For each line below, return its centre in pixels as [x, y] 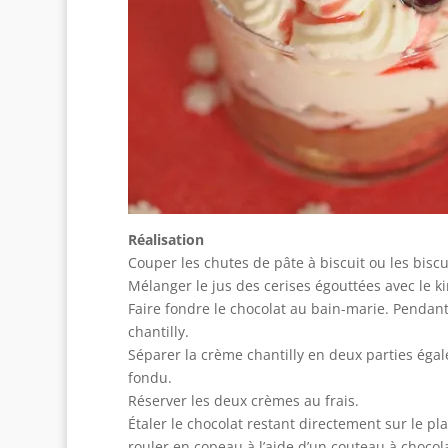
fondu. [149, 377]
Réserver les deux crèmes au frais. [243, 400]
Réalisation [165, 239]
